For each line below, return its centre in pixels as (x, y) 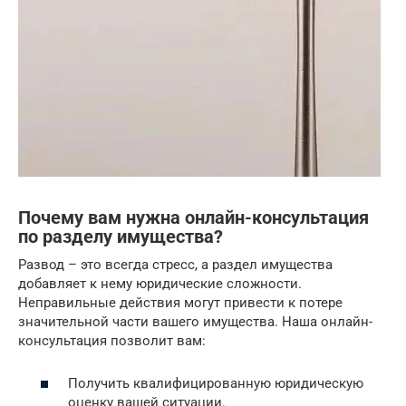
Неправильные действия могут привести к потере (180, 303)
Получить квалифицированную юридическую (216, 383)
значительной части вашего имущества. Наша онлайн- (195, 322)
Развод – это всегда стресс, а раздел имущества (175, 265)
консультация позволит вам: (112, 341)
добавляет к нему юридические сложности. (160, 284)
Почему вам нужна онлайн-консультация (193, 218)
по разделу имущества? (121, 237)
